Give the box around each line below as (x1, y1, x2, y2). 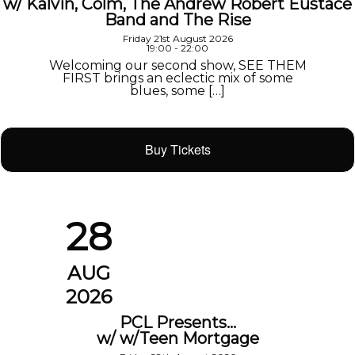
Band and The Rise (104, 10, 251, 29)
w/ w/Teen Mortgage (96, 329, 259, 349)
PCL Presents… (119, 313, 236, 333)
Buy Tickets (144, 139, 211, 158)
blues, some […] (130, 82, 225, 98)
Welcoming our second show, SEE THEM (48, 57, 307, 73)
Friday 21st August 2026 (122, 32, 233, 44)
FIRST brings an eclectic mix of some (62, 70, 293, 86)
